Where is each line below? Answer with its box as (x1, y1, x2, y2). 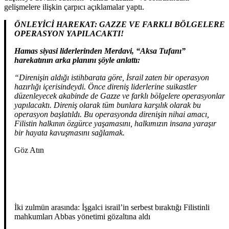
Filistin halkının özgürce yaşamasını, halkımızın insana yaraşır (14, 119, 216, 128)
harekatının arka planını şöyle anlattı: (14, 56, 140, 65)
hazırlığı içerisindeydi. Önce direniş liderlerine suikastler (14, 82, 197, 91)
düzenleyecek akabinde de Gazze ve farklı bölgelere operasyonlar (14, 91, 225, 101)
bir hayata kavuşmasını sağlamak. (14, 128, 125, 138)
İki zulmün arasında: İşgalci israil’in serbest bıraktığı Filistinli (14, 203, 210, 212)
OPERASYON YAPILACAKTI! (14, 29, 124, 38)
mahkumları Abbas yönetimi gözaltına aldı (14, 212, 150, 221)
